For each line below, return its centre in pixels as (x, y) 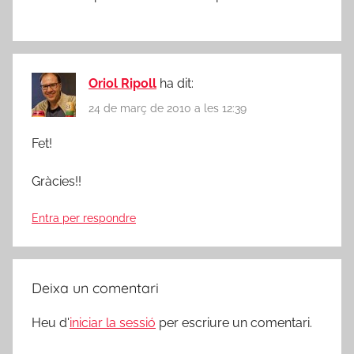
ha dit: (177, 84)
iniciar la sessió (113, 322)
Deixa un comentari (95, 288)
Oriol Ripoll (122, 84)
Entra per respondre (84, 218)
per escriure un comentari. (234, 322)
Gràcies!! (56, 181)
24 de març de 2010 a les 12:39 (168, 108)
